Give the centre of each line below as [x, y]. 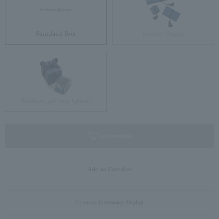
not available [116, 136]
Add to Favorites [109, 169]
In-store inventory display [109, 203]
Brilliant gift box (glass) [56, 101]
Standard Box [56, 34]
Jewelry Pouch [163, 34]
